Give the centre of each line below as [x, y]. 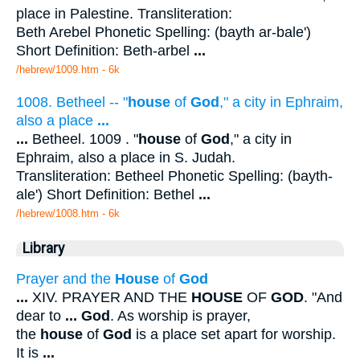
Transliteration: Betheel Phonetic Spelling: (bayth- [174, 176]
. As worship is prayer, [180, 316]
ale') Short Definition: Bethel [107, 194]
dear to [41, 316]
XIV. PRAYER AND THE [110, 298]
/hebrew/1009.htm [57, 69]
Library [43, 248]
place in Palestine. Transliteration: [124, 13]
